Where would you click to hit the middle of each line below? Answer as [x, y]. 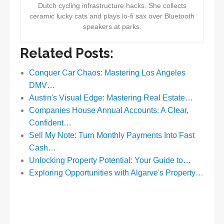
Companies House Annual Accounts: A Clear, [108, 110]
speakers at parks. [112, 27]
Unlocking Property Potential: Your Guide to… [110, 160]
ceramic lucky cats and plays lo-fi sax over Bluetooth [112, 16]
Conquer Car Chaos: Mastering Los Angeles [107, 73]
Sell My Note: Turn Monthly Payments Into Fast [111, 135]
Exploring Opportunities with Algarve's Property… [116, 173]
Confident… [50, 123]
